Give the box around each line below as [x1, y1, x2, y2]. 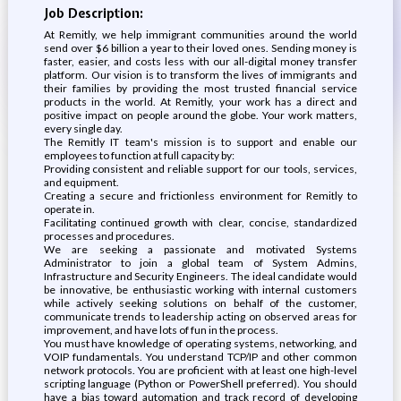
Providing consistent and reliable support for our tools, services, [43, 162, 358, 175]
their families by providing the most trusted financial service [43, 81, 358, 95]
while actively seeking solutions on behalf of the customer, [43, 296, 358, 310]
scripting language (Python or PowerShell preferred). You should [43, 377, 358, 390]
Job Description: [43, 5, 143, 21]
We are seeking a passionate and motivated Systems [43, 243, 358, 256]
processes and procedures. [43, 229, 175, 243]
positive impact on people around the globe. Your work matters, [43, 108, 358, 122]
